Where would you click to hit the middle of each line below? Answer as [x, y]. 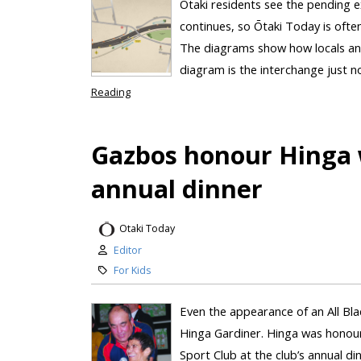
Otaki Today [147, 229]
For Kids [132, 270]
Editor [127, 250]
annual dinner [176, 188]
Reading [110, 92]
